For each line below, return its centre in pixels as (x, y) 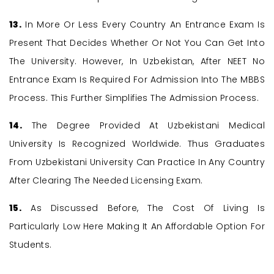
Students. (31, 245)
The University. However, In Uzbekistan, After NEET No (137, 61)
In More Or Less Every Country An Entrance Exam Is (143, 25)
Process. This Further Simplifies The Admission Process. (134, 98)
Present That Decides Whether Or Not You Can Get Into (137, 43)
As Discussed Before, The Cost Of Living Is (143, 208)
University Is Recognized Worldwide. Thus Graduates (137, 144)
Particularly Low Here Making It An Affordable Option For (137, 227)
